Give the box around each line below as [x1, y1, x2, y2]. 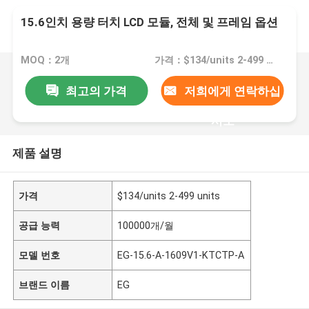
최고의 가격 [65, 83, 127, 98]
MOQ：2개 [21, 54, 70, 66]
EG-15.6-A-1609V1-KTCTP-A [117, 249, 245, 261]
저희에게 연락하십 [183, 83, 281, 98]
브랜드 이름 [19, 279, 70, 290]
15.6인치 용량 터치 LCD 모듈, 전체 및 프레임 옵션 [21, 15, 279, 30]
